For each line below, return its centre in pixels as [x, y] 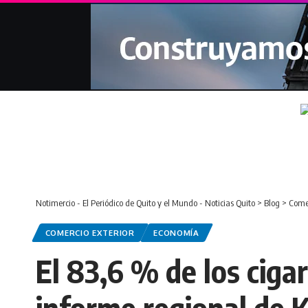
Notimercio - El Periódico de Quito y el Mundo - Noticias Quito [145, 203]
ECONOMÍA [176, 233]
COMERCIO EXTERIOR [90, 233]
